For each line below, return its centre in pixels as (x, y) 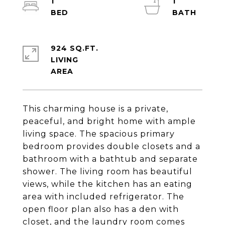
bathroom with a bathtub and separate (110, 159)
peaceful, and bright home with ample (109, 121)
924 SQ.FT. (75, 48)
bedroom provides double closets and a (111, 146)
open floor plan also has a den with (101, 209)
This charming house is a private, (95, 109)
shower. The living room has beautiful (107, 172)
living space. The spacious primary (99, 134)
